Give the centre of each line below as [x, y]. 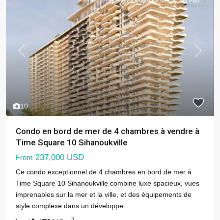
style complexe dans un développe [70, 206]
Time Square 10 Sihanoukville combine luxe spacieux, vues [108, 183]
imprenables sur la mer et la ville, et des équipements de [104, 194]
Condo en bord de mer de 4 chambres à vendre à [108, 131]
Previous [34, 55]
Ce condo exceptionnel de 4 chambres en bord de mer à [104, 172]
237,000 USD [58, 157]
